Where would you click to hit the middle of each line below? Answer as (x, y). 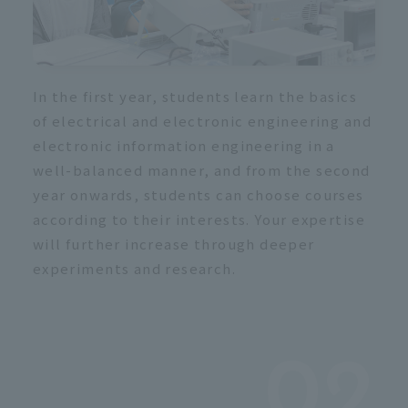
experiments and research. (134, 268)
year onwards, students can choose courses (198, 194)
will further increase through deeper (173, 243)
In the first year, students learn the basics (194, 96)
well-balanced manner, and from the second (201, 169)
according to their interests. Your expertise (199, 219)
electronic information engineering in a (184, 145)
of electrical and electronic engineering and (202, 120)
